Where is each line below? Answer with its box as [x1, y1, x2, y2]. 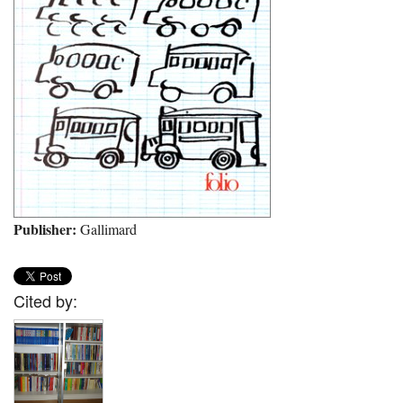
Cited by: [13, 289, 77, 313]
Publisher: [13, 219, 76, 239]
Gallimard [76, 219, 137, 238]
